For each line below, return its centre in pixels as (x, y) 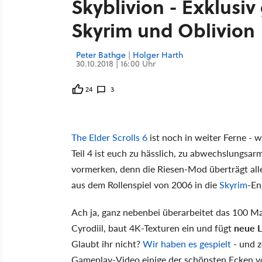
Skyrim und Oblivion (163, 30)
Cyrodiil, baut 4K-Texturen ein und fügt (153, 227)
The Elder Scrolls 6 (109, 137)
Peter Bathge (101, 55)
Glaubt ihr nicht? (107, 243)
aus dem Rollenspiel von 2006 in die (145, 184)
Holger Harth (158, 55)
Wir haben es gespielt (187, 243)
